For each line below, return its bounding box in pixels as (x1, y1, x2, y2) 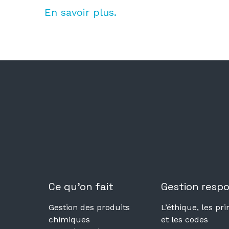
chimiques (49, 214, 90, 224)
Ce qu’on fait (49, 179, 113, 193)
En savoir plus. (44, 6, 117, 18)
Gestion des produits (49, 202, 130, 212)
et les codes (161, 214, 209, 224)
